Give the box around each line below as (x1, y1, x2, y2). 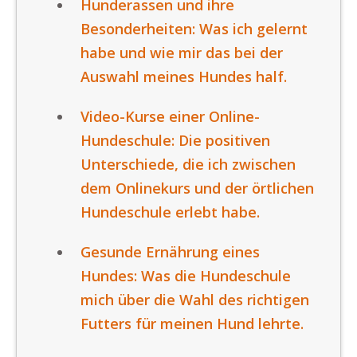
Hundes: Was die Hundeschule (80, 266, 291, 285)
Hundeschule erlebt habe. (80, 202, 260, 222)
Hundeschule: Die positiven (80, 131, 270, 150)
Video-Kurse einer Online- (80, 107, 260, 126)
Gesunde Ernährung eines (80, 242, 260, 261)
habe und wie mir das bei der (80, 43, 283, 62)
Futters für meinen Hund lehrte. (80, 314, 304, 333)
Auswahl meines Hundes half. (80, 67, 287, 86)
